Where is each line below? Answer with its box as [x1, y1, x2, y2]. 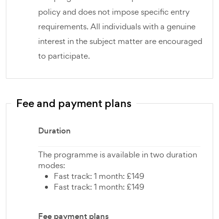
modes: [38, 160, 65, 171]
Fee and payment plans [16, 96, 131, 111]
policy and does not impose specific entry [38, 6, 190, 17]
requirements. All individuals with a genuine [38, 21, 196, 32]
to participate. [38, 50, 90, 61]
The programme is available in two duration [38, 149, 197, 160]
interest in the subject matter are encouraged [38, 36, 202, 46]
